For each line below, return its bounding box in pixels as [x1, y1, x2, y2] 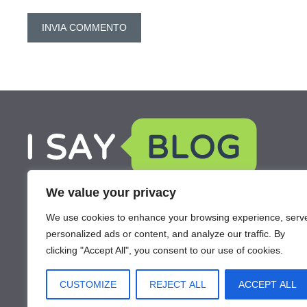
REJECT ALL [149, 279, 206, 290]
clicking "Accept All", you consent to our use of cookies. [46, 245, 283, 256]
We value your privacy [46, 186, 176, 199]
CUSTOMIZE [59, 279, 116, 290]
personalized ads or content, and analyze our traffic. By [46, 228, 285, 239]
